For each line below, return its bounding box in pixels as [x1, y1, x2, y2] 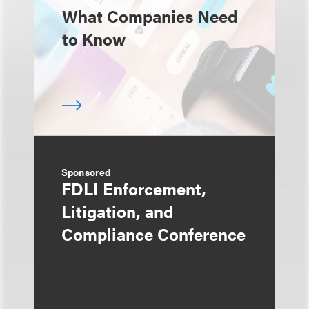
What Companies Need [62, 4, 237, 28]
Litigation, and [61, 199, 173, 223]
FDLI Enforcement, [61, 177, 206, 200]
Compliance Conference [61, 222, 246, 246]
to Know [62, 27, 126, 50]
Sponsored [61, 165, 111, 179]
